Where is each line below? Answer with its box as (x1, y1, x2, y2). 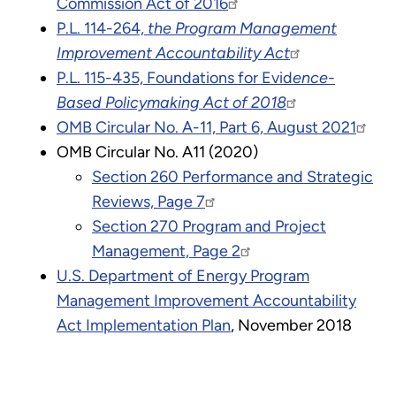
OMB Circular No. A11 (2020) (57, 141, 258, 162)
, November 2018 (231, 315, 352, 335)
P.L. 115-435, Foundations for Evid (57, 67, 293, 88)
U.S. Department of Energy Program (57, 265, 309, 286)
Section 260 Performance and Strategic (92, 166, 373, 187)
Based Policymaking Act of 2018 (57, 92, 286, 112)
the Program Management (148, 18, 337, 38)
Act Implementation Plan (57, 315, 231, 335)
